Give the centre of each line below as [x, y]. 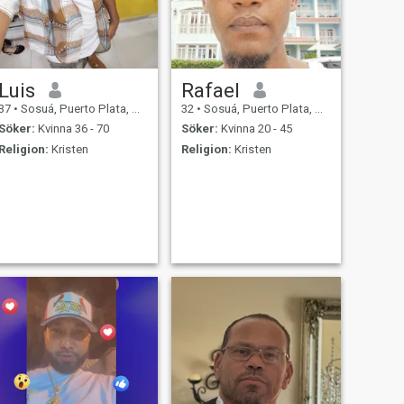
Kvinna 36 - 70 [72, 129]
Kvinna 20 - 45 [255, 129]
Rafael [210, 90]
